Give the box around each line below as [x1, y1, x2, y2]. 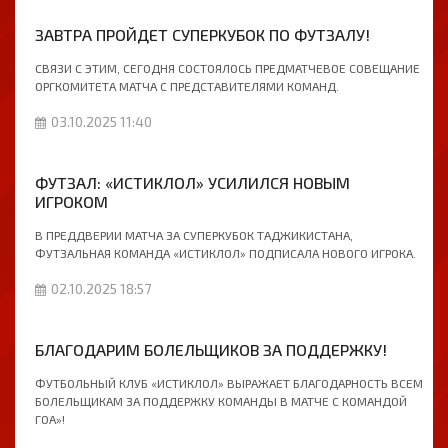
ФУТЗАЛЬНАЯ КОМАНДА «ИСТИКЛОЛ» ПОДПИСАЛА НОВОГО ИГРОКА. [35, 246, 416, 260]
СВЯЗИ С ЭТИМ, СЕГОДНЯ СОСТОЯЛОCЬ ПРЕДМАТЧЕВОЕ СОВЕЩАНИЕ [35, 61, 420, 75]
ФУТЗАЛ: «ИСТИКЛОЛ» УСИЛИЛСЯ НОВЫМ [35, 173, 350, 192]
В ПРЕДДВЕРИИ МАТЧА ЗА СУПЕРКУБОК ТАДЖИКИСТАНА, [35, 228, 353, 242]
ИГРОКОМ [35, 192, 108, 211]
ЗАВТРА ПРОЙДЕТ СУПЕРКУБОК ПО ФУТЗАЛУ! [35, 25, 370, 44]
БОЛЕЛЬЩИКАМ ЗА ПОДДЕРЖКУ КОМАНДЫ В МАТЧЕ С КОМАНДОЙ [35, 394, 407, 408]
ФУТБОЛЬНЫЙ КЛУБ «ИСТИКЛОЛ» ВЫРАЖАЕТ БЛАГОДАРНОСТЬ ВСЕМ [35, 376, 423, 390]
